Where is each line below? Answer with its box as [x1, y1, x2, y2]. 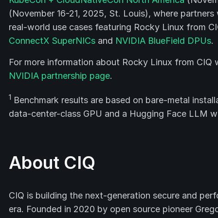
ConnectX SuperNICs [9, 36, 95, 46]
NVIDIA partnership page [9, 71, 110, 81]
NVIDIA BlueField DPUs [115, 36, 211, 46]
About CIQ [9, 152, 95, 173]
